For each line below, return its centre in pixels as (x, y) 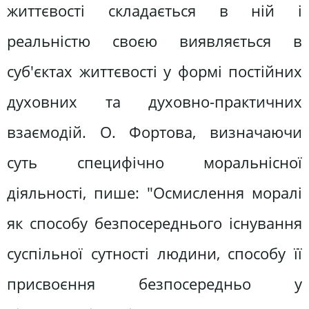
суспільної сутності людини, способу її (154, 253)
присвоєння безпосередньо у (154, 283)
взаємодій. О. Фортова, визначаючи (154, 132)
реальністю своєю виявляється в (154, 41)
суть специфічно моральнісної (154, 162)
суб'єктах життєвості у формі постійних (154, 71)
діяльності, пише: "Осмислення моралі (154, 192)
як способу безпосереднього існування (154, 223)
